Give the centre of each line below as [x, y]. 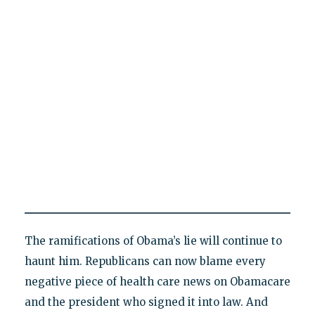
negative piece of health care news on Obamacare [157, 282]
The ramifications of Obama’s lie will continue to [153, 241]
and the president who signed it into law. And [146, 302]
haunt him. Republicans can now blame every [145, 262]
